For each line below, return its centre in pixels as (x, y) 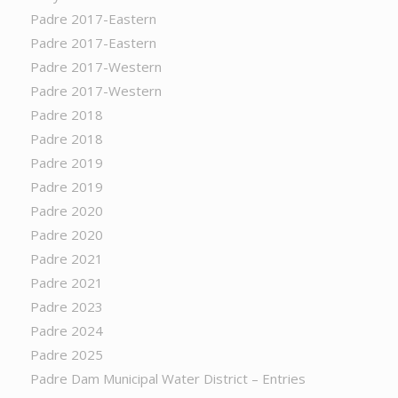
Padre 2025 (66, 354)
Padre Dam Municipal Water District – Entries (167, 378)
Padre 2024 (66, 330)
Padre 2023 (66, 306)
